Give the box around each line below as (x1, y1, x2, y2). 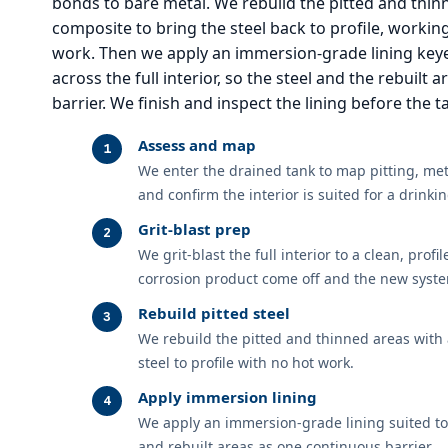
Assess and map (138, 134, 256, 155)
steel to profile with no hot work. (138, 352, 354, 372)
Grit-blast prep (138, 218, 251, 239)
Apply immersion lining (138, 386, 317, 407)
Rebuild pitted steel (138, 302, 290, 323)
